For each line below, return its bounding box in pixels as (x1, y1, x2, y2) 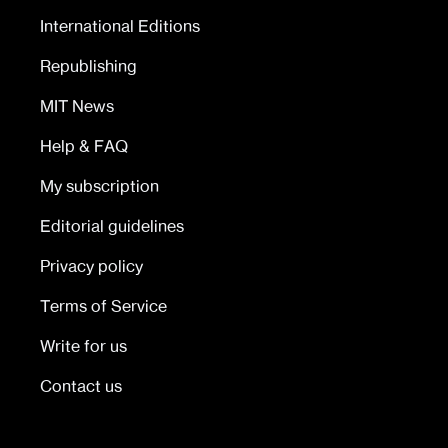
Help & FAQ (40, 136, 128, 156)
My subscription (40, 176, 159, 196)
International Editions (40, 16, 200, 36)
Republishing (40, 56, 137, 76)
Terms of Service (40, 296, 167, 316)
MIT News (40, 96, 114, 116)
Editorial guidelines (40, 216, 184, 236)
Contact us (40, 376, 122, 396)
